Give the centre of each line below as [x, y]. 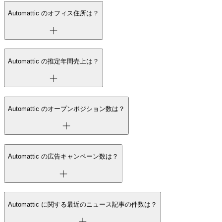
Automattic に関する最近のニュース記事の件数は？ [83, 204]
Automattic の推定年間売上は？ [54, 61]
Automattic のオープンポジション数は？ [66, 109]
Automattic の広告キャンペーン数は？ [63, 157]
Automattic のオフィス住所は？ [54, 13]
